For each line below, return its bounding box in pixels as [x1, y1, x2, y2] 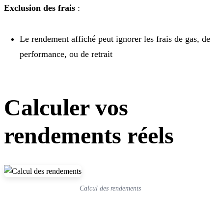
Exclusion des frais [4, 2, 75, 13]
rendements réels [4, 122, 174, 148]
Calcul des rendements [79, 184, 141, 192]
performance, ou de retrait [20, 49, 112, 59]
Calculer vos [4, 94, 128, 120]
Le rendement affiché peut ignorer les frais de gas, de [20, 33, 210, 44]
